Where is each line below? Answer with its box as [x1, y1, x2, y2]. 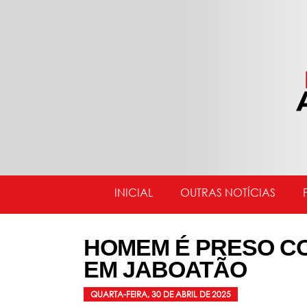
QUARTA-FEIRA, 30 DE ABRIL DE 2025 [90, 288, 231, 299]
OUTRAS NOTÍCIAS [180, 185, 275, 199]
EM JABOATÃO [84, 256, 247, 282]
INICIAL [114, 185, 153, 199]
